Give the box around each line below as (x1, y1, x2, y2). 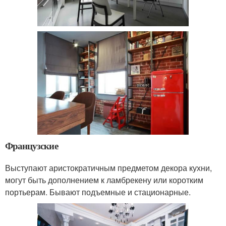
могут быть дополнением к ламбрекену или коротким (5, 174, 203, 186)
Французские (5, 139, 61, 153)
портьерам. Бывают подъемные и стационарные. (5, 186, 191, 198)
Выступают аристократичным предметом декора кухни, (5, 162, 212, 174)
